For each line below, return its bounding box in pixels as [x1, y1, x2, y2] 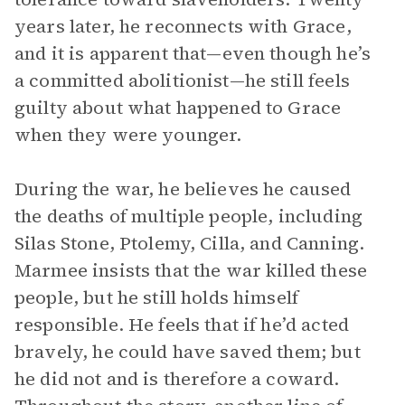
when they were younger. [14, 122, 242, 147]
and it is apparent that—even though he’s [14, 41, 371, 66]
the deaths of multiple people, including [14, 203, 363, 229]
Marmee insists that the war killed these [14, 258, 367, 283]
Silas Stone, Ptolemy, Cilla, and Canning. [14, 231, 365, 256]
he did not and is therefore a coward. [14, 366, 340, 391]
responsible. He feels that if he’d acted [14, 312, 349, 337]
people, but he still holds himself [14, 285, 299, 310]
